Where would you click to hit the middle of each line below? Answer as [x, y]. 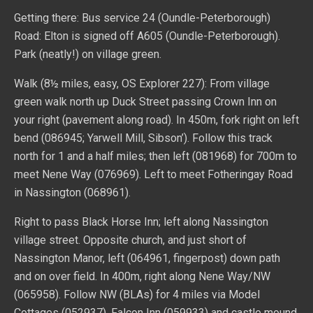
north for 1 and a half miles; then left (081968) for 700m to [155, 156]
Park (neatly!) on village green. [88, 54]
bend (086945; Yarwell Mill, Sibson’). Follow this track [143, 138]
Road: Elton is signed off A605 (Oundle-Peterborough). [147, 36]
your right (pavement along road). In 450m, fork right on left [156, 120]
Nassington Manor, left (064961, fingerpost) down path [147, 258]
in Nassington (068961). [72, 192]
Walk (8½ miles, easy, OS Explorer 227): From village [142, 83]
